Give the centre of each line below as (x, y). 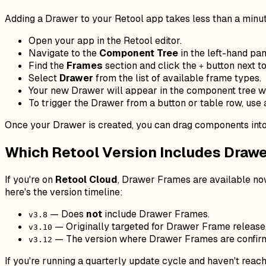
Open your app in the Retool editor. (105, 41)
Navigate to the (64, 53)
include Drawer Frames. (156, 214)
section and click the (151, 66)
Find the (47, 66)
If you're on (30, 180)
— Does (67, 214)
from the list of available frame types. (177, 78)
